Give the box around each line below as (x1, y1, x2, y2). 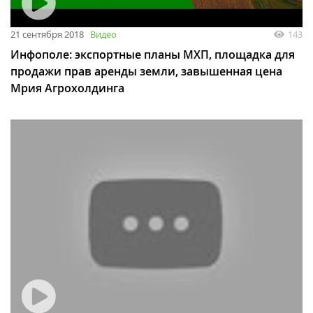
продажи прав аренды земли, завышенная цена (10, 64, 282, 80)
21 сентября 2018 (10, 28, 84, 41)
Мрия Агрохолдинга (10, 80, 124, 96)
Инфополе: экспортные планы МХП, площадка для (10, 47, 295, 63)
